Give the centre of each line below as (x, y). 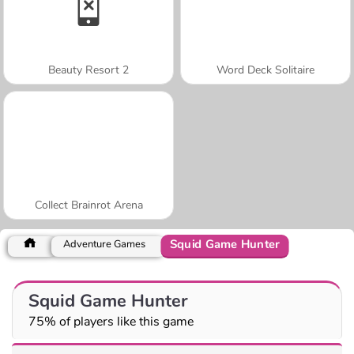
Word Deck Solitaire (265, 70)
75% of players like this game (111, 321)
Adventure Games (104, 244)
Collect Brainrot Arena (88, 205)
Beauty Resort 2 (88, 70)
